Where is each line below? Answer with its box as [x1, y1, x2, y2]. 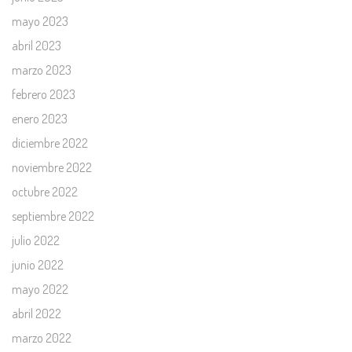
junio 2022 [12, 257, 64, 273]
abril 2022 [12, 306, 61, 321]
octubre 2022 [12, 184, 78, 200]
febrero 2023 [12, 86, 75, 102]
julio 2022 [12, 233, 60, 248]
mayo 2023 [12, 13, 68, 29]
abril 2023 [12, 38, 61, 53]
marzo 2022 [12, 330, 71, 346]
